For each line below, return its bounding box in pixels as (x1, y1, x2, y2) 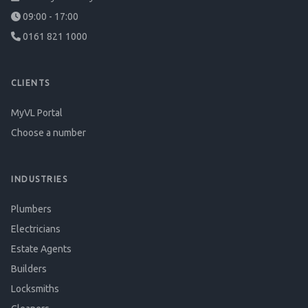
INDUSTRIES (11, 175, 67, 184)
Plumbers (11, 203, 52, 214)
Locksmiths (11, 283, 59, 294)
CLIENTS (11, 78, 50, 87)
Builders (11, 263, 47, 274)
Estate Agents (11, 243, 71, 254)
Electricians (11, 223, 60, 234)
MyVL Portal (11, 107, 63, 118)
